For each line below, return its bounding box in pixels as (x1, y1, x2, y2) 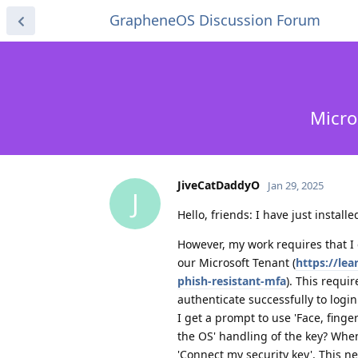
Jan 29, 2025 (268, 177, 324, 193)
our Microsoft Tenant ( (177, 254, 296, 270)
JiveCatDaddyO (177, 177, 260, 193)
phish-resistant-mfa (177, 272, 286, 288)
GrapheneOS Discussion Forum (109, 10, 320, 30)
